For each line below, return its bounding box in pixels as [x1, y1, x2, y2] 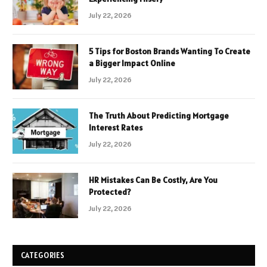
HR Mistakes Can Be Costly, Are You [89, 174, 218, 185]
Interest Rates [89, 122, 142, 133]
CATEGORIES [21, 250, 65, 260]
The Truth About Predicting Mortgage [89, 110, 229, 121]
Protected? [89, 186, 131, 197]
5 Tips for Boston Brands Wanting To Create [89, 45, 250, 57]
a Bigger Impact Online [89, 57, 175, 69]
